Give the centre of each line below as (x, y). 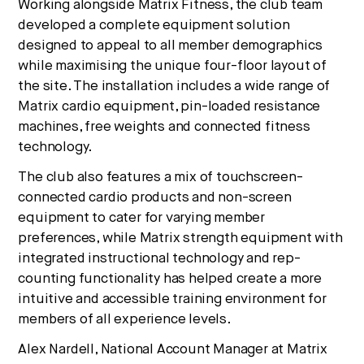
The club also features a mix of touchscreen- (160, 177)
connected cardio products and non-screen (155, 197)
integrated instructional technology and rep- (159, 258)
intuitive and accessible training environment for (172, 299)
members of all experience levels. (125, 319)
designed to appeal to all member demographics (170, 45)
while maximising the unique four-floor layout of (172, 66)
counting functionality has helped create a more (170, 279)
